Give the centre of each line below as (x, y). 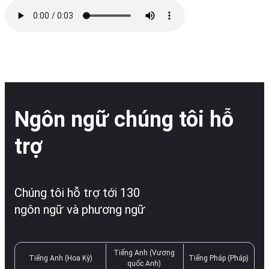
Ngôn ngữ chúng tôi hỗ (124, 119)
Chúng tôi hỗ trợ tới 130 (77, 192)
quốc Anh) (144, 263)
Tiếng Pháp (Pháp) (218, 258)
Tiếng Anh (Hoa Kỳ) (60, 258)
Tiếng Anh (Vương (144, 252)
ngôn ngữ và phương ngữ (80, 209)
